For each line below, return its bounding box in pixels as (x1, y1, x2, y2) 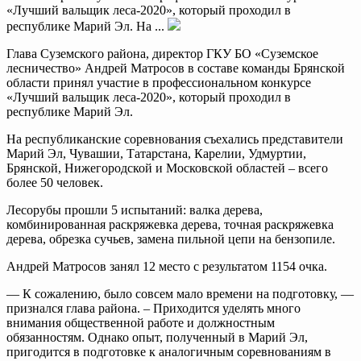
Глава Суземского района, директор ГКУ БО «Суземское (6, 46, 318, 60)
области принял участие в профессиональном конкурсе (6, 75, 311, 89)
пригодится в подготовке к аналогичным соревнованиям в (6, 344, 331, 359)
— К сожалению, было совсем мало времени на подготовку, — (6, 286, 354, 301)
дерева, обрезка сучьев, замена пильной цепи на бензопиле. (6, 231, 335, 246)
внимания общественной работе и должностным (6, 315, 275, 330)
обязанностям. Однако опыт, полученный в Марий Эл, (6, 330, 308, 344)
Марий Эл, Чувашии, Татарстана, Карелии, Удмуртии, (6, 146, 306, 160)
